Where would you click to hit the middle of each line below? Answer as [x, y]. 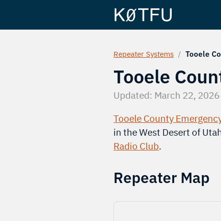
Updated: [134, 95]
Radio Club [136, 146]
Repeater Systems [144, 54]
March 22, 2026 [187, 95]
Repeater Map [162, 177]
